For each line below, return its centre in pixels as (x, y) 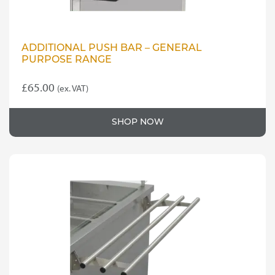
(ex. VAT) (73, 88)
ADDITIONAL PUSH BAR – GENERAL (112, 48)
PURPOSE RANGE (67, 60)
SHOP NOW (137, 122)
